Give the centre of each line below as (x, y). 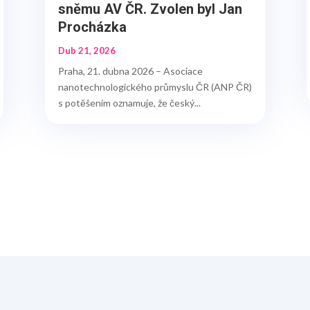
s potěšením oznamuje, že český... (129, 103)
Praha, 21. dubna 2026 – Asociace (130, 71)
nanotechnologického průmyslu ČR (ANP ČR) (155, 87)
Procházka (92, 27)
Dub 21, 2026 (86, 51)
